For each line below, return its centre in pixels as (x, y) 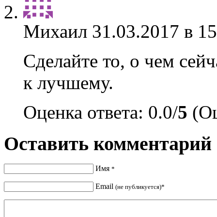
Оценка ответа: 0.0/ (101, 112)
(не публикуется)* (140, 187)
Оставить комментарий (108, 143)
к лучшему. (68, 83)
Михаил (55, 31)
